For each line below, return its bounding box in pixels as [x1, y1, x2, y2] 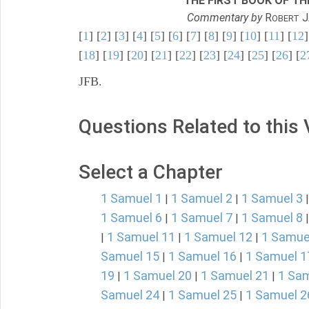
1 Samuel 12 [184, 230, 252, 244]
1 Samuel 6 [101, 210, 162, 225]
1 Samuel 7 [171, 210, 232, 225]
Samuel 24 [101, 288, 159, 302]
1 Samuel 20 [123, 268, 192, 283]
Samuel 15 [101, 249, 159, 263]
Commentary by [187, 11, 262, 24]
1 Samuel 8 [241, 210, 303, 225]
